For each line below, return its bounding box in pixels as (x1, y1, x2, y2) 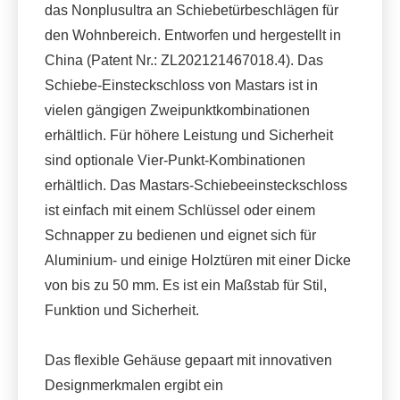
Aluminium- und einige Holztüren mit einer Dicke (45, 252, 351, 268)
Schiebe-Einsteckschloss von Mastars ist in (45, 77, 318, 93)
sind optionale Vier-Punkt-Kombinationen (45, 152, 305, 168)
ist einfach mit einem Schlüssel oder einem (45, 202, 315, 218)
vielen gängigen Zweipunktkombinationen (45, 102, 310, 118)
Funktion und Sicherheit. (45, 302, 199, 318)
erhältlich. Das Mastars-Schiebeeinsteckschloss (45, 177, 347, 193)
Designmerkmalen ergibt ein (45, 377, 223, 393)
